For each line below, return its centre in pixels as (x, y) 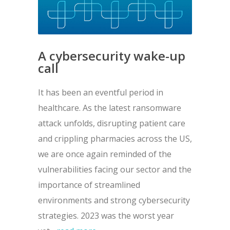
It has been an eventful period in (101, 93)
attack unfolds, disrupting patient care (112, 123)
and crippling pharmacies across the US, (115, 139)
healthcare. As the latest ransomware (110, 108)
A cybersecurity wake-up (112, 56)
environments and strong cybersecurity (114, 200)
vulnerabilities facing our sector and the (115, 170)
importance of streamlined (89, 185)
